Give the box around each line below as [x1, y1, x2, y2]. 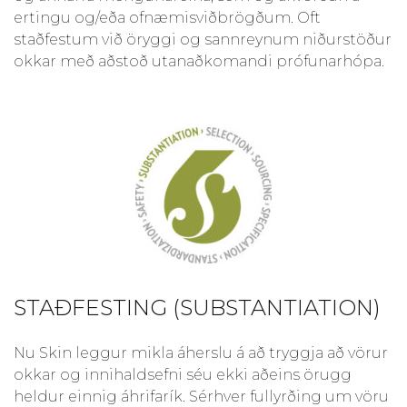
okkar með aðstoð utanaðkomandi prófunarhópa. [14, 52, 384, 70]
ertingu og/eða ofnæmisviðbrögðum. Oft [14, 8, 321, 26]
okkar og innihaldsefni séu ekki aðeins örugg [14, 365, 352, 383]
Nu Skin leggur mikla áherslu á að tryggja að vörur [14, 343, 388, 362]
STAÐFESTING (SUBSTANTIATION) [14, 293, 381, 321]
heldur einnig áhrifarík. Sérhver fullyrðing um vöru [14, 387, 389, 405]
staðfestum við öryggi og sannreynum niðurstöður [14, 30, 392, 48]
